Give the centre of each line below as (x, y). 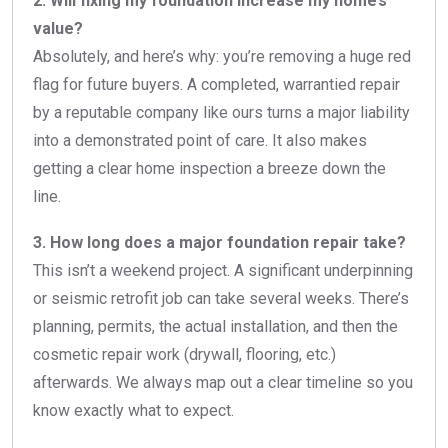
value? (58, 28)
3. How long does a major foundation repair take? (219, 242)
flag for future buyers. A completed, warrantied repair (216, 84)
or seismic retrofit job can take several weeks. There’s (221, 298)
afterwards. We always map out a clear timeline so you (223, 382)
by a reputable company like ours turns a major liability (221, 112)
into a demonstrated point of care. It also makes (200, 140)
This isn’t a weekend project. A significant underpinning (223, 270)
